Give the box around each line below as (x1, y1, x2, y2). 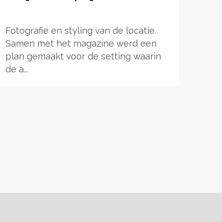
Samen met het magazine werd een (5, 38, 157, 49)
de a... (5, 63, 28, 74)
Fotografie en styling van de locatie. (5, 25, 156, 36)
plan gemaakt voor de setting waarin (5, 51, 161, 61)
